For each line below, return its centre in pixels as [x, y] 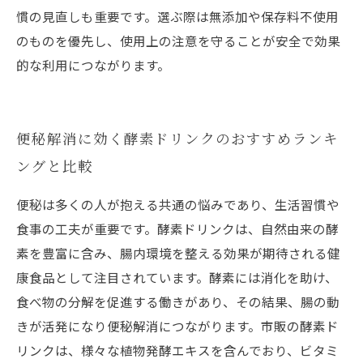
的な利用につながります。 [93, 65]
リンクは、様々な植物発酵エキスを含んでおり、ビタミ [177, 350]
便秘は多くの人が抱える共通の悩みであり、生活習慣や [178, 204]
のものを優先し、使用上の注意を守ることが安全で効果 [178, 41]
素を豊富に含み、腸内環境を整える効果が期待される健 [178, 253]
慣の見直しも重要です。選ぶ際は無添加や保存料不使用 [177, 16]
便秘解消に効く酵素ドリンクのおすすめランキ [177, 138]
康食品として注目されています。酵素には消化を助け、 [177, 277]
